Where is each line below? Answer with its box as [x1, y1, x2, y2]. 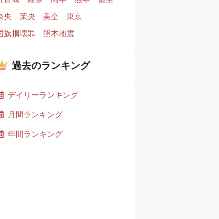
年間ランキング [8, 129, 63, 139]
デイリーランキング [8, 90, 78, 100]
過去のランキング [12, 60, 90, 71]
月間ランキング [8, 109, 63, 119]
